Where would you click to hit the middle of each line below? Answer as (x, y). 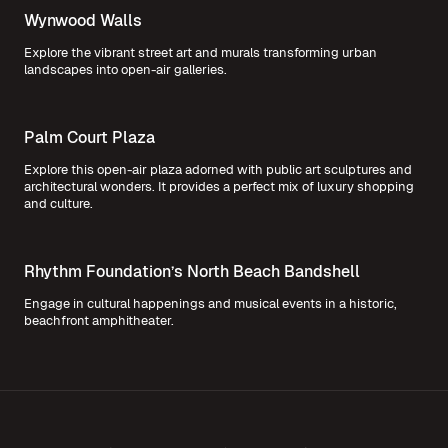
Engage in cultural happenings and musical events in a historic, (210, 304)
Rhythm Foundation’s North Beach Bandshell (192, 272)
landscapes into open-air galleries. (125, 70)
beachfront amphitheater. (99, 321)
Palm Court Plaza (89, 138)
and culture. (58, 204)
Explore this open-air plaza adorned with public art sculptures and (218, 170)
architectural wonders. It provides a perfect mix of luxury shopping (219, 187)
